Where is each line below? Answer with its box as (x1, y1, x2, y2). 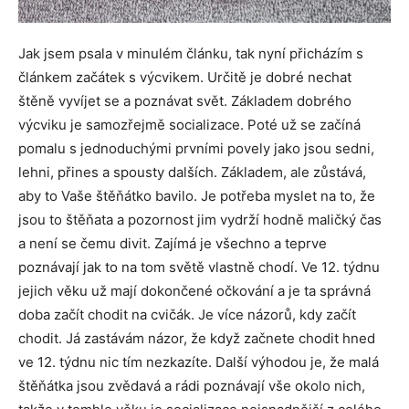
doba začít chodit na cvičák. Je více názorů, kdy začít (18, 305, 356, 323)
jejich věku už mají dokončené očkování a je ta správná (18, 281, 371, 299)
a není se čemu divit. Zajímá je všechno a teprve (18, 234, 327, 252)
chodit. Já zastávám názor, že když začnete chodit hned (18, 329, 375, 347)
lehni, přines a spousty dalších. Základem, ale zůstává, (18, 163, 366, 181)
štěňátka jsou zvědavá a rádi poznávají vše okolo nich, (18, 376, 365, 394)
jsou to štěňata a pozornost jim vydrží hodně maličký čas (18, 210, 382, 228)
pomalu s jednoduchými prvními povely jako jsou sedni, (18, 139, 374, 157)
